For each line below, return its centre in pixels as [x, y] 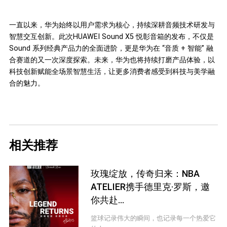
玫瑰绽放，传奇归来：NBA [145, 173]
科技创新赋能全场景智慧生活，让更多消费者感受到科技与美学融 [112, 71]
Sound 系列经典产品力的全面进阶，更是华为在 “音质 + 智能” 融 [111, 48]
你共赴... [108, 200]
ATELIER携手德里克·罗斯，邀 [150, 186]
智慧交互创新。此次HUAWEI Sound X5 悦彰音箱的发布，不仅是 [111, 36]
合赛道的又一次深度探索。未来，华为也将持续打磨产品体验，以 [112, 60]
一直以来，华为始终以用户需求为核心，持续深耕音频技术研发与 [112, 25]
